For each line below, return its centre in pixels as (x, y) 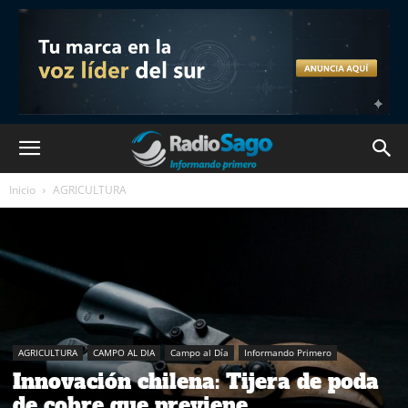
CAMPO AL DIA (124, 353)
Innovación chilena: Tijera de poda (196, 382)
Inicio (22, 190)
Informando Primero (288, 353)
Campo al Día (199, 353)
